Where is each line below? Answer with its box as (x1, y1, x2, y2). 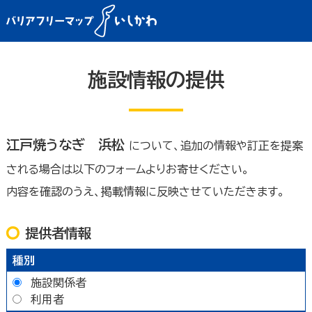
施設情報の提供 (88, 70, 224, 89)
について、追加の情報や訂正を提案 (128, 139, 303, 151)
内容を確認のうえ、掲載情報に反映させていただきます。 (6, 185, 285, 197)
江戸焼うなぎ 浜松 (6, 137, 129, 151)
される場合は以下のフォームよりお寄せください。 (6, 163, 249, 175)
